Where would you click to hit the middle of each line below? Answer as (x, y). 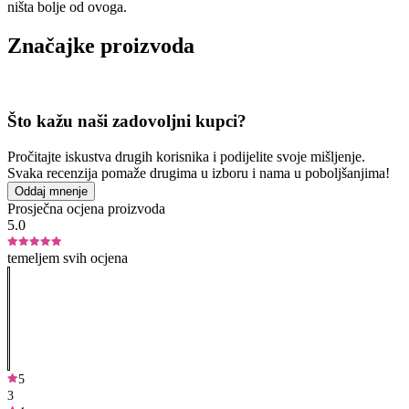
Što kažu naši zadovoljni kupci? (127, 121)
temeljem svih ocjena (68, 257)
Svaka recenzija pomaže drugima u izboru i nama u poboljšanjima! (199, 173)
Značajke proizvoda (101, 45)
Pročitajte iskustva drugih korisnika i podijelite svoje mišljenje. (186, 156)
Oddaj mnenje (51, 191)
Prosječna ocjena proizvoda (86, 208)
